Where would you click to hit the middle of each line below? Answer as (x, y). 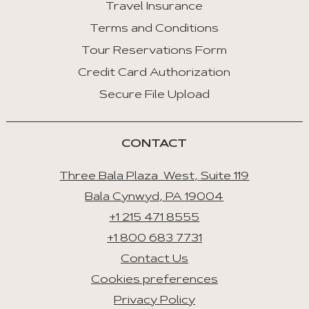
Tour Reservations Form (154, 51)
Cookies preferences (154, 280)
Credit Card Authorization (154, 73)
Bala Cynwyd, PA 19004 (154, 198)
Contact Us (154, 260)
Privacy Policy (154, 301)
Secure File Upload (154, 96)
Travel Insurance (154, 7)
